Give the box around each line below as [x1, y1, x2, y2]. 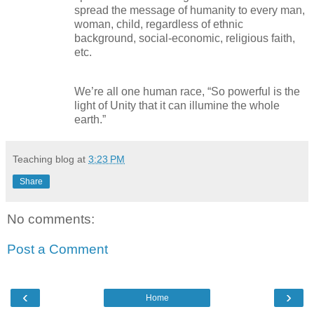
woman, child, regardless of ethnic [74, 18, 243, 30]
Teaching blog [13, 153, 74, 165]
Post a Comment [7, 242, 108, 257]
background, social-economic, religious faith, [74, 32, 295, 44]
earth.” [74, 113, 106, 125]
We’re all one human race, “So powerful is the [74, 85, 300, 97]
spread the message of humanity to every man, [74, 4, 305, 16]
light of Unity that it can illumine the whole [74, 99, 280, 111]
